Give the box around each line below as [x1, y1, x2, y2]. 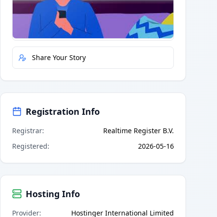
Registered [12, 141, 47, 151]
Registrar [12, 125, 42, 135]
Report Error [32, 24, 72, 34]
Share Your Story [32, 52, 86, 62]
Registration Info [26, 105, 100, 117]
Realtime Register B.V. [103, 125, 174, 135]
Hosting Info [26, 187, 80, 200]
